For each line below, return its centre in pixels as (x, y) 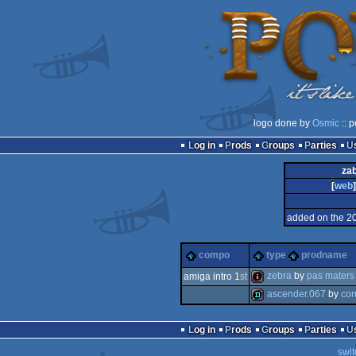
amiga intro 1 (211, 277)
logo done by (283, 123)
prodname (324, 255)
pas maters (330, 276)
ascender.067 (296, 294)
